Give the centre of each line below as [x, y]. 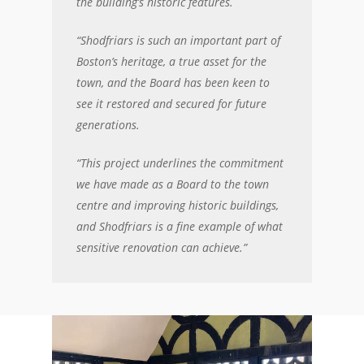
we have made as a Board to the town [173, 184]
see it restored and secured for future [172, 104]
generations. [108, 125]
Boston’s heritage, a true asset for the [172, 61]
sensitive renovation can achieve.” [162, 247]
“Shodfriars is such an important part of [179, 40]
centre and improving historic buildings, [178, 205]
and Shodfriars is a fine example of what [180, 226]
